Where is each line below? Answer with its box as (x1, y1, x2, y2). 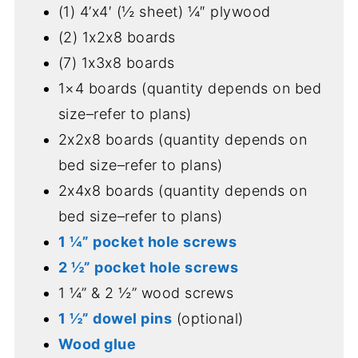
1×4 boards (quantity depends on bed (58, 79, 322, 97)
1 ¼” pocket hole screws (58, 233, 237, 250)
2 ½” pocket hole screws (58, 258, 239, 276)
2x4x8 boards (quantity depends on (58, 181, 308, 199)
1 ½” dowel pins (58, 309, 173, 327)
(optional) (172, 309, 244, 327)
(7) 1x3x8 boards (58, 54, 175, 71)
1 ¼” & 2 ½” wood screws (58, 284, 234, 301)
